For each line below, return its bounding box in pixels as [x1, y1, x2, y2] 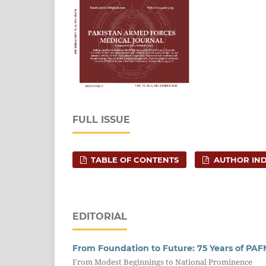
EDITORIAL [72, 211, 127, 223]
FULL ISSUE [72, 114, 130, 126]
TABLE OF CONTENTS [88, 155, 179, 165]
